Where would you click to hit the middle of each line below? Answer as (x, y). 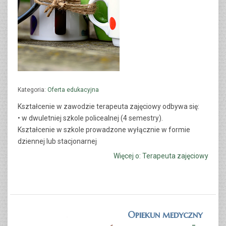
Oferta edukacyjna (73, 90)
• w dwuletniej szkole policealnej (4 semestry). (90, 118)
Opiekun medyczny (165, 215)
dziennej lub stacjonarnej (57, 141)
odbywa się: (181, 106)
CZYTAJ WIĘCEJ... (83, 128)
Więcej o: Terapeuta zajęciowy (161, 156)
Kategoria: (33, 90)
